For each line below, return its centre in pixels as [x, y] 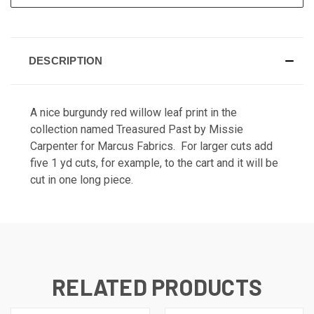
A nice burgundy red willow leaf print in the [134, 112]
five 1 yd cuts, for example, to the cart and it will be [154, 163]
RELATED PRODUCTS [157, 286]
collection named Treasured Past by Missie [137, 129]
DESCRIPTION [66, 60]
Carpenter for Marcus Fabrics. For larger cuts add [151, 146]
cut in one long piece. [84, 179]
